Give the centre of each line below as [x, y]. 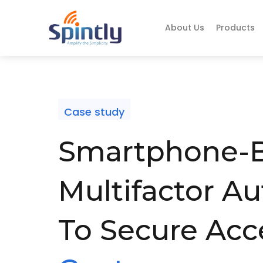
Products [235, 28]
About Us [184, 28]
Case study [95, 112]
